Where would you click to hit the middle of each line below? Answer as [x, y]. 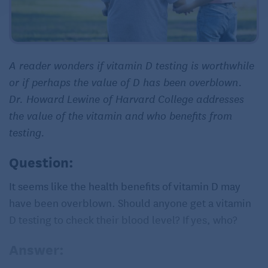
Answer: [36, 249]
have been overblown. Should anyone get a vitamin [130, 202]
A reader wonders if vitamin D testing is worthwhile [132, 64]
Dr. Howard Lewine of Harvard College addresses [127, 98]
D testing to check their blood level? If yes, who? [123, 219]
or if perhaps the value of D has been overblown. [126, 81]
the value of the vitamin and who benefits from [121, 115]
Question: [41, 161]
